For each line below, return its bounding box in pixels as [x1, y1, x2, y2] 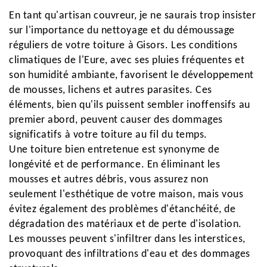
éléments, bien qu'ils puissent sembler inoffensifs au [9, 100, 250, 111]
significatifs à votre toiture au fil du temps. [9, 129, 207, 141]
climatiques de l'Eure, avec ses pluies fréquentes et [9, 55, 245, 66]
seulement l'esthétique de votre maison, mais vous [9, 189, 244, 200]
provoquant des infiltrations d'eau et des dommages [9, 249, 251, 260]
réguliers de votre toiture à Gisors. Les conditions [9, 40, 238, 51]
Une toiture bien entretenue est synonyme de [9, 144, 220, 156]
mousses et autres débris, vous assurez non [9, 174, 209, 185]
